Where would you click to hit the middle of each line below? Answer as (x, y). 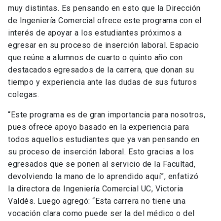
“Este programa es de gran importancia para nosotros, (107, 115)
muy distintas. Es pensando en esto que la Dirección (104, 8)
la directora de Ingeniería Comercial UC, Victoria (96, 189)
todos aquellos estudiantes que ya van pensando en (104, 140)
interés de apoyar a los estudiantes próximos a (95, 33)
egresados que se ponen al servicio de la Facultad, (102, 164)
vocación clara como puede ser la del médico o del (101, 214)
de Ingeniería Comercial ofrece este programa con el (105, 21)
